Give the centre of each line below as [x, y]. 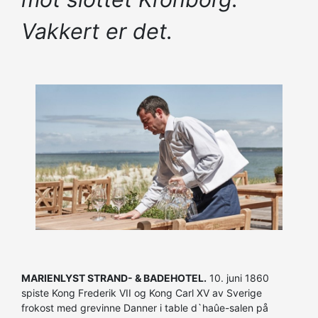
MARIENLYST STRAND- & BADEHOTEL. [114, 278]
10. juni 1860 [238, 278]
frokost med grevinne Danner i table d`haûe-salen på [145, 307]
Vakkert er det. [97, 31]
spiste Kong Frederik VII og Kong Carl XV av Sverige [142, 292]
